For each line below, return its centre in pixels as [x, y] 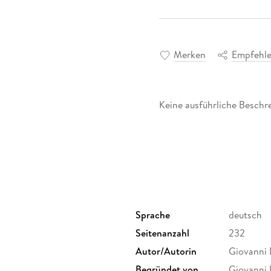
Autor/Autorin [166, 251]
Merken [189, 54]
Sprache [153, 214]
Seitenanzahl [162, 233]
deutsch [245, 214]
